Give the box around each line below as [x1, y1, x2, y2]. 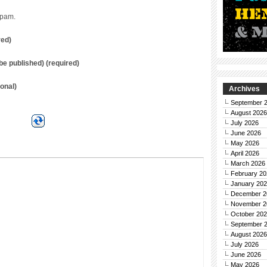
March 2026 [231, 160, 265, 167]
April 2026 [231, 150, 259, 157]
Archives [229, 85, 260, 93]
